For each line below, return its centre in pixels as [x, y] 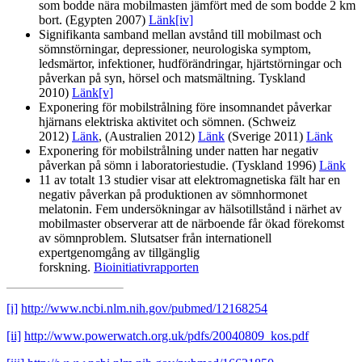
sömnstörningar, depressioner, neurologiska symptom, [175, 49]
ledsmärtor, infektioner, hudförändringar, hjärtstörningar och [190, 64]
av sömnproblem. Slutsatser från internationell [155, 238]
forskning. [66, 267]
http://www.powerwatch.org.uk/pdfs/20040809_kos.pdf [166, 336]
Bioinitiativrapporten [146, 267]
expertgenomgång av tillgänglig [119, 253]
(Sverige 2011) [265, 137]
